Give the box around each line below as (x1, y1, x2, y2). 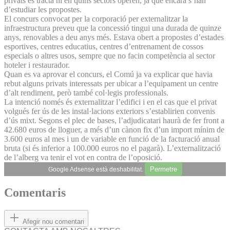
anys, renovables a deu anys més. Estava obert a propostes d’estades (4, 32, 224, 42)
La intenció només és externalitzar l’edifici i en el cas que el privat (4, 97, 217, 106)
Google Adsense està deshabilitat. (48, 165, 145, 173)
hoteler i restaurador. (4, 60, 72, 69)
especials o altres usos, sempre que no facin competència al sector (4, 51, 215, 60)
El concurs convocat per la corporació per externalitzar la (4, 14, 188, 23)
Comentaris (4, 186, 66, 200)
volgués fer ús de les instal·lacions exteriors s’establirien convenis (4, 106, 215, 116)
